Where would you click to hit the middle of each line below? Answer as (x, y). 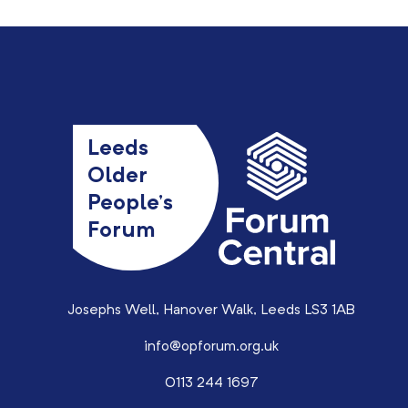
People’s (130, 204)
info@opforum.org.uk (211, 347)
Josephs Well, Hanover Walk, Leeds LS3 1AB (211, 311)
